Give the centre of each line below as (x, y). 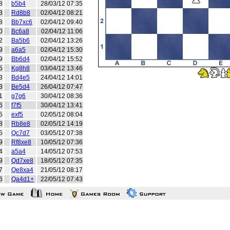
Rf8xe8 (21, 142)
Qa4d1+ (23, 179)
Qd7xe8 (22, 161)
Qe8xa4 (22, 170)
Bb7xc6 (22, 22)
